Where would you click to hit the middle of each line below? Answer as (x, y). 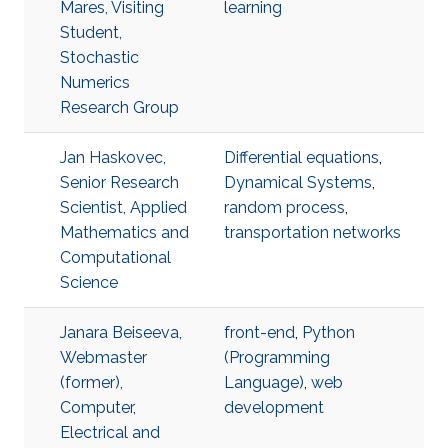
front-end (259, 332)
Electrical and (110, 432)
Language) (264, 382)
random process (284, 207)
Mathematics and (124, 232)
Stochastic (99, 57)
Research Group (119, 107)
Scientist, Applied (123, 207)
